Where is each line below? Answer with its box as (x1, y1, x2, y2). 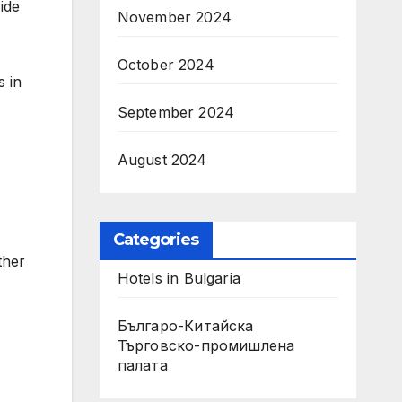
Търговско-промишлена (117, 336, 295, 354)
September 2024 (117, 102, 235, 121)
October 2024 (117, 55, 214, 74)
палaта (117, 355, 168, 374)
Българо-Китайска (117, 316, 254, 335)
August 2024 (117, 150, 207, 169)
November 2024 (117, 7, 232, 26)
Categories (112, 229, 199, 249)
